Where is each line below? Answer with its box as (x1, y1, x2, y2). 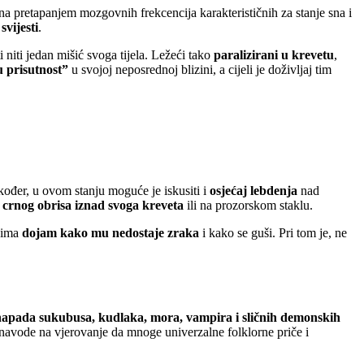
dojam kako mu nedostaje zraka (22, 225, 199, 240)
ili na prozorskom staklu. (184, 197, 313, 212)
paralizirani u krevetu (214, 48, 334, 63)
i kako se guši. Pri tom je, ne (199, 225, 347, 240)
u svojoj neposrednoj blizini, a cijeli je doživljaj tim (68, 63, 331, 77)
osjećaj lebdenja (210, 183, 297, 197)
